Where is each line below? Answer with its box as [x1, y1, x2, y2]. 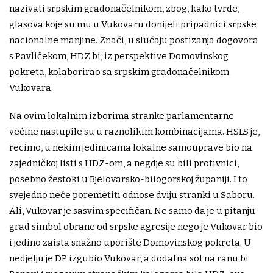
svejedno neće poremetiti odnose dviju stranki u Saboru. [9, 190, 255, 201]
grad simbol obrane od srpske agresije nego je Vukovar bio [9, 221, 263, 233]
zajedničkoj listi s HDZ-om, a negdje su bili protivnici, [9, 158, 239, 169]
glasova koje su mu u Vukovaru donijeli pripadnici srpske [9, 19, 257, 30]
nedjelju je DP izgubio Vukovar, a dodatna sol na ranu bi [9, 253, 249, 264]
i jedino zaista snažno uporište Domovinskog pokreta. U [9, 237, 251, 249]
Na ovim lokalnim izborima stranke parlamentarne [9, 110, 234, 122]
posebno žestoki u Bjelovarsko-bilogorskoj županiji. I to [9, 174, 247, 185]
